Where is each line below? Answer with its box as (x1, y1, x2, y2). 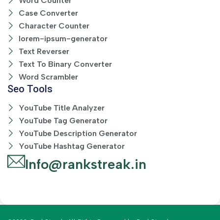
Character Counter (18, 21, 89, 31)
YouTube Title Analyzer (18, 103, 105, 113)
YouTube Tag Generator (18, 116, 108, 126)
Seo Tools (7, 83, 53, 95)
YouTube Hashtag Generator (18, 141, 125, 151)
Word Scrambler (18, 72, 78, 82)
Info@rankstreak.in (25, 156, 146, 173)
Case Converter (18, 8, 78, 18)
